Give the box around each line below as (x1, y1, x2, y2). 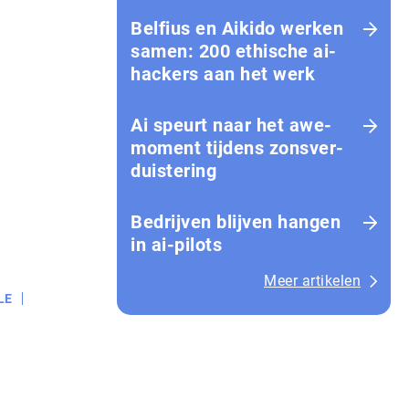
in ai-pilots (131, 234, 222, 256)
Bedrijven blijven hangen (131, 211, 341, 233)
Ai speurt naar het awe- (131, 114, 332, 136)
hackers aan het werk (131, 63, 315, 85)
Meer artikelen (264, 272, 361, 289)
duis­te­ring (131, 160, 216, 182)
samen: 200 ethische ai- (131, 40, 337, 62)
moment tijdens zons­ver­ (131, 137, 343, 159)
